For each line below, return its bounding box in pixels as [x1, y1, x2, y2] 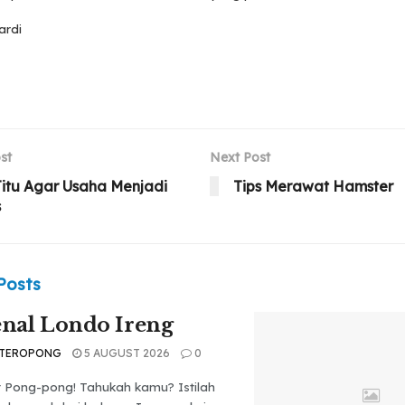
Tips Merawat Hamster [232, 176, 393, 195]
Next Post [209, 148, 270, 165]
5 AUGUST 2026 [81, 345, 170, 360]
